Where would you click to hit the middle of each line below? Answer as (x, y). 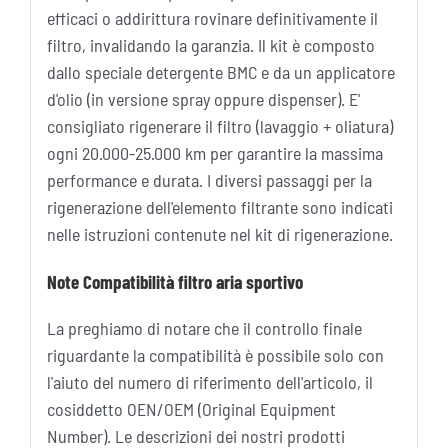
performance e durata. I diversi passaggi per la (209, 180)
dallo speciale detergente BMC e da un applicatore (220, 72)
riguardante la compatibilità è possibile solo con (215, 355)
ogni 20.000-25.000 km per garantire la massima (214, 153)
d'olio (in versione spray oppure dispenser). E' (203, 99)
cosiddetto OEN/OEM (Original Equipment (191, 409)
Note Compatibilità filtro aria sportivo (174, 282)
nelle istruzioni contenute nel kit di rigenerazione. (219, 234)
